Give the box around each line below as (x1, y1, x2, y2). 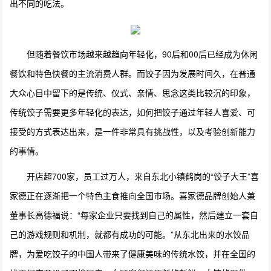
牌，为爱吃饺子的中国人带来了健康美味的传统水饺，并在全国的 (10, 247, 256, 260)
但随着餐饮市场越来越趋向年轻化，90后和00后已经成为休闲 (27, 47, 258, 60)
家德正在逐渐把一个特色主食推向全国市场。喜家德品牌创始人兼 (10, 189, 256, 201)
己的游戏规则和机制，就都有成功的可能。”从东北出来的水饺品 (10, 227, 250, 240)
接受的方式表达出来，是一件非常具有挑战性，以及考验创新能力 (10, 125, 256, 137)
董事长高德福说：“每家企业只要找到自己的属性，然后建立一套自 (10, 208, 259, 221)
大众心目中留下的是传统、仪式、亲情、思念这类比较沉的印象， (10, 86, 256, 99)
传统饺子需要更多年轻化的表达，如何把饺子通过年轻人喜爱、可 (10, 105, 256, 118)
